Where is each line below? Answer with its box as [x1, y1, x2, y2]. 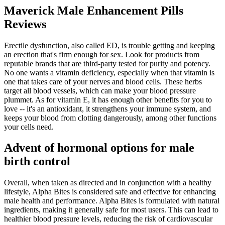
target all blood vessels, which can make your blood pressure [4, 86, 196, 95]
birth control [4, 155, 70, 168]
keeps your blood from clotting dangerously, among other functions [4, 113, 216, 122]
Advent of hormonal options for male [4, 141, 194, 155]
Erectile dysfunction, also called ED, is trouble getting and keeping [4, 41, 215, 50]
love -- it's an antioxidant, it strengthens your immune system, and [4, 104, 211, 113]
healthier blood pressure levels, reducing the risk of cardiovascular [4, 214, 212, 223]
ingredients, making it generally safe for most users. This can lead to [4, 205, 218, 214]
